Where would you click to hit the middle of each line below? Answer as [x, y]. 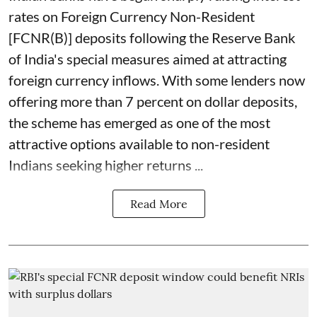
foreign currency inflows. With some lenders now [157, 80]
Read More [158, 204]
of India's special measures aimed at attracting [148, 59]
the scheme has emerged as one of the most [139, 123]
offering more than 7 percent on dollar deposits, [153, 102]
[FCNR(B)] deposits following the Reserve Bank [152, 38]
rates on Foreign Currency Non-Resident [132, 17]
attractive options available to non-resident [139, 144]
